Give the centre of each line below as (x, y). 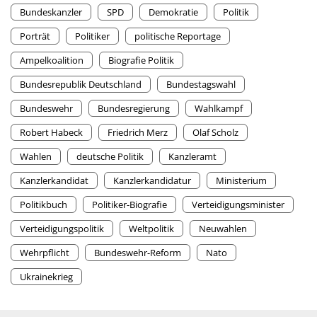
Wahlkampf (219, 109)
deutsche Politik (110, 157)
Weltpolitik (151, 229)
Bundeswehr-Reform (138, 253)
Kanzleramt (192, 157)
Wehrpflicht (45, 253)
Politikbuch (44, 205)
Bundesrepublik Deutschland (81, 85)
